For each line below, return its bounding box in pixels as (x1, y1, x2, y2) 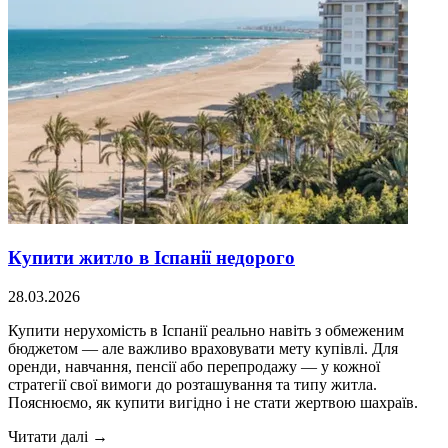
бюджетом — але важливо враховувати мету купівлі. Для (8, 339, 398, 357)
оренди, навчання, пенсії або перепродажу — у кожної (8, 357, 380, 375)
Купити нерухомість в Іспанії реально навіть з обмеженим (8, 321, 404, 339)
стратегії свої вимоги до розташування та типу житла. (8, 375, 377, 393)
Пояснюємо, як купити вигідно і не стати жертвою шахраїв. (8, 393, 418, 411)
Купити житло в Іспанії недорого (8, 246, 295, 268)
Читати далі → (8, 427, 108, 445)
